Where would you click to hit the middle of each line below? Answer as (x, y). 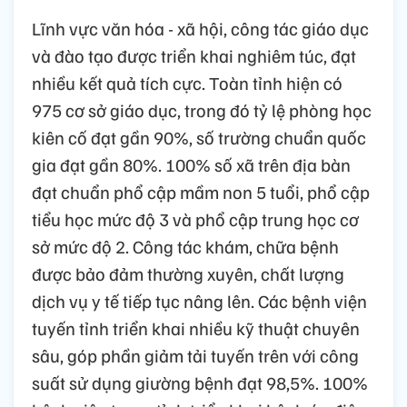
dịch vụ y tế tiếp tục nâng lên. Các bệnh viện (199, 300)
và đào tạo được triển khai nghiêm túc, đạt (194, 55)
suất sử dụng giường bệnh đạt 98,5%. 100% (200, 382)
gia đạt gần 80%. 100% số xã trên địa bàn (191, 164)
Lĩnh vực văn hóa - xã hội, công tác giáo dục (200, 28)
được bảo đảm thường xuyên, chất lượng (188, 273)
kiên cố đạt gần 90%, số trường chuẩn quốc (199, 137)
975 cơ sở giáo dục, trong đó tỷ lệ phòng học (202, 109)
